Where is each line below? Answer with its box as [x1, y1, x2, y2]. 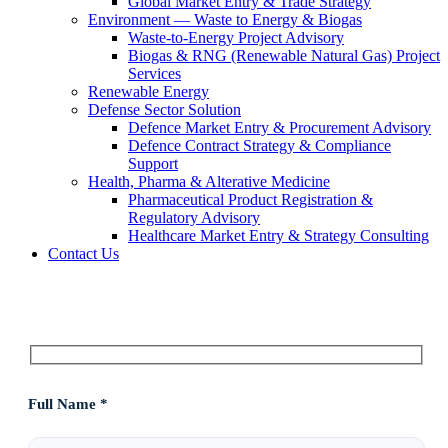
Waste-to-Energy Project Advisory [128, 29, 344, 47]
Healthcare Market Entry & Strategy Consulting [128, 227, 429, 245]
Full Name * [28, 395, 108, 412]
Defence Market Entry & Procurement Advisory [128, 119, 431, 137]
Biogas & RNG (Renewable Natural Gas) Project [128, 47, 440, 65]
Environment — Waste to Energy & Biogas [88, 11, 362, 29]
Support [128, 155, 178, 173]
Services [128, 65, 181, 83]
